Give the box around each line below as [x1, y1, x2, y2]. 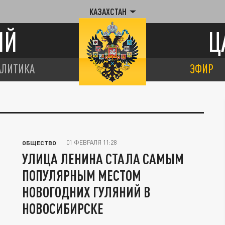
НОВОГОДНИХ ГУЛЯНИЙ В [22, 183, 151, 200]
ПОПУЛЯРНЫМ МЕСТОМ [22, 167, 141, 184]
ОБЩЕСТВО [22, 139, 56, 146]
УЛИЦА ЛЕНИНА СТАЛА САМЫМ [22, 150, 184, 167]
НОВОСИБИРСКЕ [22, 200, 103, 217]
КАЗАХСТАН [89, 7, 127, 17]
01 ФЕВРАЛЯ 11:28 [66, 139, 117, 146]
